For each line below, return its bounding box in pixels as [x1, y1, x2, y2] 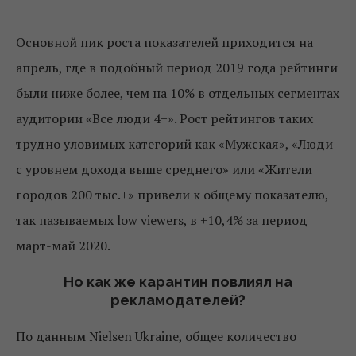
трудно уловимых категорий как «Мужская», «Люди [16, 135, 333, 153]
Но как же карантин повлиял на [64, 273, 292, 291]
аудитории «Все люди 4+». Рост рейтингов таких [16, 110, 313, 128]
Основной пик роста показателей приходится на [16, 33, 313, 52]
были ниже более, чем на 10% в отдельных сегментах [16, 84, 339, 103]
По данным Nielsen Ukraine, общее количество [16, 327, 296, 346]
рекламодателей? [110, 292, 246, 309]
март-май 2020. [16, 237, 110, 255]
